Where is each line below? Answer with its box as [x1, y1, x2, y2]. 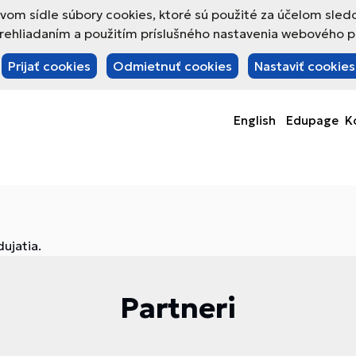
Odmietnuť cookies [112, 58, 232, 74]
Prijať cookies [7, 58, 91, 74]
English [234, 113, 276, 128]
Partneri [120, 290, 236, 326]
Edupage [286, 113, 339, 128]
